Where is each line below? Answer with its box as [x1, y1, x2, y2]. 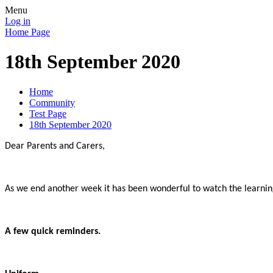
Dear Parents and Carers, [5, 141, 105, 151]
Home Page [5, 27, 50, 37]
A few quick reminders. [5, 226, 101, 236]
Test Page [29, 108, 66, 119]
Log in [5, 16, 30, 26]
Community [29, 97, 75, 108]
